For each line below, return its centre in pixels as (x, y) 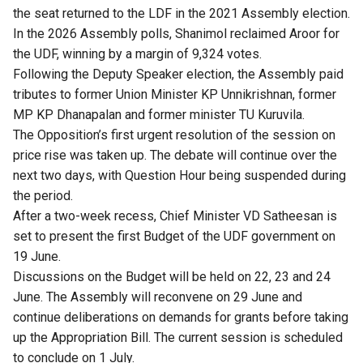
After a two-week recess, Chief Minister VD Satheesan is (175, 216)
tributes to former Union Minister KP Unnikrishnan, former (175, 94)
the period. (43, 195)
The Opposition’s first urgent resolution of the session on (174, 135)
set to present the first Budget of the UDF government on (174, 236)
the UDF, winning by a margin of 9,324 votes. (137, 53)
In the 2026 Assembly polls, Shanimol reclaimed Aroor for (176, 33)
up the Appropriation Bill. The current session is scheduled (178, 337)
